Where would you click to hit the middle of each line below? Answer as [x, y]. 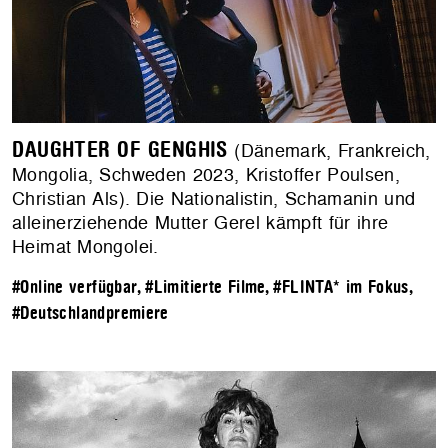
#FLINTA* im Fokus [341, 288]
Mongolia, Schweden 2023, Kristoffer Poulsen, [206, 175]
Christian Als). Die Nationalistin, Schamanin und [214, 199]
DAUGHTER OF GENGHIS [120, 150]
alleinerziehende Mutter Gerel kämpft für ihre [200, 223]
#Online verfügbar [74, 288]
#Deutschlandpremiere [90, 314]
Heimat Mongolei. [85, 247]
